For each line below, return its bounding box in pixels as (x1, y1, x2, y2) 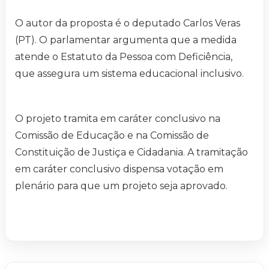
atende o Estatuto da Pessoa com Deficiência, (15, 51, 232, 63)
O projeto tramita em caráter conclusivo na (15, 113, 220, 125)
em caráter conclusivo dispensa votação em (15, 163, 223, 175)
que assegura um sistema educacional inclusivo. (15, 68, 249, 80)
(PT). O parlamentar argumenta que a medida (15, 34, 237, 46)
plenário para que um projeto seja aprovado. (15, 180, 228, 192)
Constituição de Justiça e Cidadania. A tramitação (15, 147, 248, 159)
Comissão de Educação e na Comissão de (15, 130, 209, 142)
